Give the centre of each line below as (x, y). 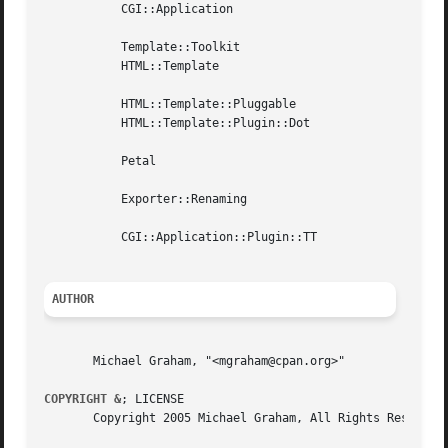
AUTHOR (73, 299)
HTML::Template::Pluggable (72, 104)
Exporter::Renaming (72, 199)
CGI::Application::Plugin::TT (72, 237)
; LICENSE (153, 399)
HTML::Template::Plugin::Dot (72, 123)
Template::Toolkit (72, 47)
